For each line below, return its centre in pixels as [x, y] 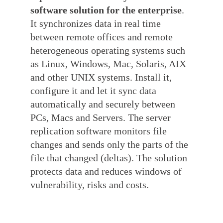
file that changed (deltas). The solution [109, 158]
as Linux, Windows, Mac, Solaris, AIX [109, 64]
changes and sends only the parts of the [110, 144]
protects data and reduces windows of [106, 171]
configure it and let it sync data [94, 91]
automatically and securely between [103, 104]
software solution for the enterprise [106, 10]
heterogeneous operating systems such [108, 50]
